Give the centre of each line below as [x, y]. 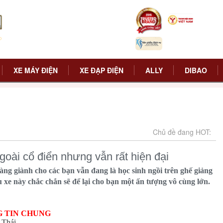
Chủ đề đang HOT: [182, 132]
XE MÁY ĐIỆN [35, 70]
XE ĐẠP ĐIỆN [101, 70]
